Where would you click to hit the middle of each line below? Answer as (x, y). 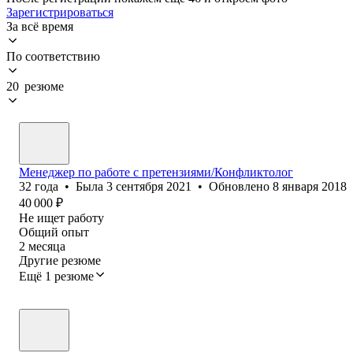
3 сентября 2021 (149, 186)
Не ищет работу (61, 217)
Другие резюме (60, 260)
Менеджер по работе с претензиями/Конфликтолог (156, 172)
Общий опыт (54, 232)
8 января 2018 (310, 186)
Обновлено (241, 186)
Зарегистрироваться (60, 12)
